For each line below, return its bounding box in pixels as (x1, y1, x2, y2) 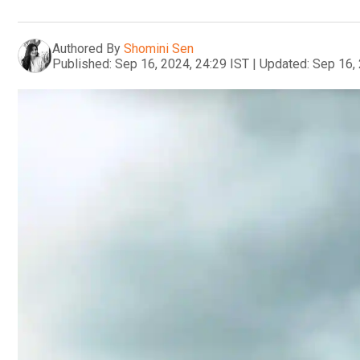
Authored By (52, 40, 121, 56)
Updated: (260, 55, 309, 72)
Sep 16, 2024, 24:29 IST (115, 55, 249, 72)
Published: (52, 55, 112, 72)
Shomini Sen (124, 40, 194, 56)
